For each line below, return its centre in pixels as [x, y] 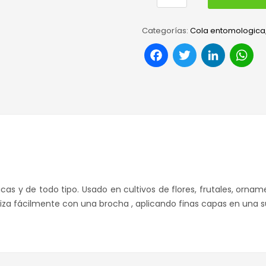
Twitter [228, 53]
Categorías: [166, 31]
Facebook [213, 53]
